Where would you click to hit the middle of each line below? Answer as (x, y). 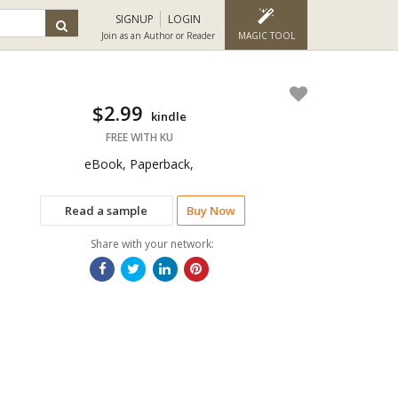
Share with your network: (152, 244)
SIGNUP (135, 19)
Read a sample (107, 211)
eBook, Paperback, (139, 164)
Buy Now (211, 211)
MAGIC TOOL (266, 36)
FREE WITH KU (139, 137)
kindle (168, 116)
